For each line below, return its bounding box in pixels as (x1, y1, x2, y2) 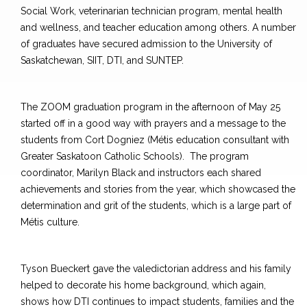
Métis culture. (21, 217, 79, 228)
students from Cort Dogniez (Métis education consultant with (21, 134, 289, 146)
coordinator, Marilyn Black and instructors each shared (21, 167, 261, 179)
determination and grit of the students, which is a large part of (21, 200, 291, 212)
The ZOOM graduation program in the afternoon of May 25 (21, 101, 280, 113)
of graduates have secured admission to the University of (21, 38, 272, 50)
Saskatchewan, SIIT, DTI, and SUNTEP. (21, 55, 184, 66)
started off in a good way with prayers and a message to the (21, 118, 286, 130)
